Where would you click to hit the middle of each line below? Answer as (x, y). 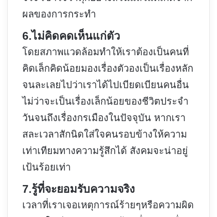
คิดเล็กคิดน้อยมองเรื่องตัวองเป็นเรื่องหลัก (108, 69)
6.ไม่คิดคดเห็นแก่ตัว (71, 36)
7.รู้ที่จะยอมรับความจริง (78, 189)
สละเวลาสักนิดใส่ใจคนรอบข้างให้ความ (105, 134)
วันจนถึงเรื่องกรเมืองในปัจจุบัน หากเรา (104, 118)
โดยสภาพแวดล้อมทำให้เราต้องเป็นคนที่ (106, 52)
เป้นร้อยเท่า (46, 167)
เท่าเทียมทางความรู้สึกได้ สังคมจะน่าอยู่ (105, 151)
